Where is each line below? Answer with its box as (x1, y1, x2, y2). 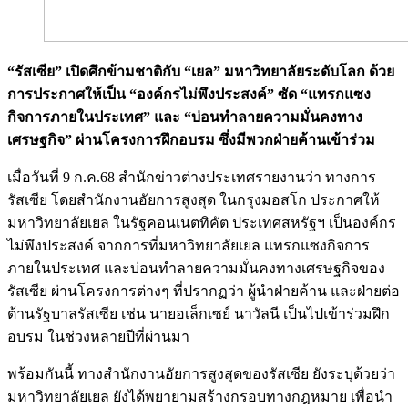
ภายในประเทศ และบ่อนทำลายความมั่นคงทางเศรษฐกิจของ (7, 260, 385, 276)
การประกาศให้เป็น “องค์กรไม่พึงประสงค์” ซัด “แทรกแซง (7, 86, 371, 102)
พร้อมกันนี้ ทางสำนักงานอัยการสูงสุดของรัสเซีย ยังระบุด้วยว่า (7, 365, 395, 382)
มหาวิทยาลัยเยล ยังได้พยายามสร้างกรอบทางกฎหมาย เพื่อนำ (7, 388, 393, 404)
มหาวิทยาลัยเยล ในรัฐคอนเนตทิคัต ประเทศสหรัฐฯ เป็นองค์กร (7, 214, 396, 230)
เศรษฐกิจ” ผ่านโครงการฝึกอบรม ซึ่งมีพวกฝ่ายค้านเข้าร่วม (7, 131, 375, 148)
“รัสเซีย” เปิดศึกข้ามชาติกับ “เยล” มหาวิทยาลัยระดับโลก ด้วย (7, 63, 394, 79)
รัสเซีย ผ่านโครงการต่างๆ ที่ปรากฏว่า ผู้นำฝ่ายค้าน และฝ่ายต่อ (7, 282, 400, 299)
